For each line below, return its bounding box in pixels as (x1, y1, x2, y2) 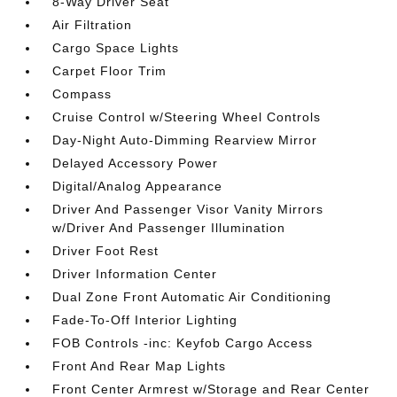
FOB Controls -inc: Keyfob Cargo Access (52, 336, 314, 350)
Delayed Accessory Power (52, 156, 219, 170)
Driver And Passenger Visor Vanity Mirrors (52, 202, 324, 216)
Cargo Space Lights (52, 41, 180, 55)
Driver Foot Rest (52, 244, 160, 258)
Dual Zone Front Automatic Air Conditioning (52, 290, 332, 304)
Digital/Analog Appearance (52, 179, 223, 193)
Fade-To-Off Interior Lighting (52, 313, 238, 327)
